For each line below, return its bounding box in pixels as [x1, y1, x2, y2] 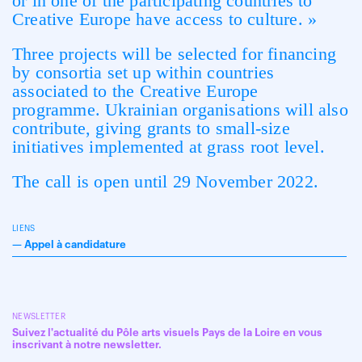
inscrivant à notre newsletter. [12, 339, 162, 350]
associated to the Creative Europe [12, 81, 259, 101]
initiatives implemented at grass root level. [12, 137, 325, 157]
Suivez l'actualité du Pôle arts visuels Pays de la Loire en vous [12, 327, 322, 338]
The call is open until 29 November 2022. [12, 171, 318, 192]
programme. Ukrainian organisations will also [12, 99, 348, 120]
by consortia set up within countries [12, 62, 275, 82]
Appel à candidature [24, 239, 126, 250]
